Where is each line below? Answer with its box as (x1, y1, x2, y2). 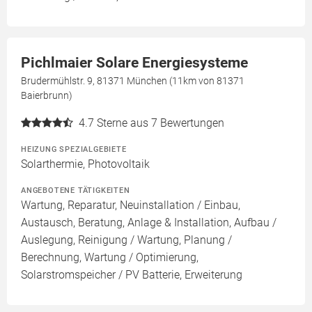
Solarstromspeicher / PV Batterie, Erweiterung (21, 268, 242, 282)
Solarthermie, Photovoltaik (21, 157, 150, 171)
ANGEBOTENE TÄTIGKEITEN (21, 185, 130, 196)
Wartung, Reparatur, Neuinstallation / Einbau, (21, 198, 240, 212)
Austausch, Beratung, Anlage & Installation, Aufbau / (21, 216, 276, 230)
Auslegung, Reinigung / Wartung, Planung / (21, 233, 232, 247)
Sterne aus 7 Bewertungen (97, 116, 224, 130)
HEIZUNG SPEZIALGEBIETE (21, 144, 127, 155)
